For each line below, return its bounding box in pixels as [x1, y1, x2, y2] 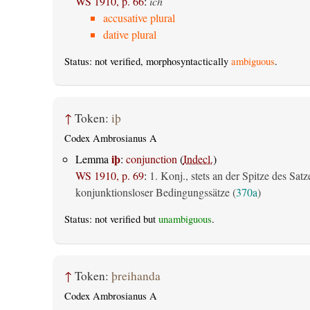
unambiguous [158, 212, 212, 226]
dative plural [102, 27, 156, 42]
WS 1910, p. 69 [75, 168, 144, 183]
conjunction [125, 152, 177, 167]
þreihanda [111, 268, 161, 284]
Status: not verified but [64, 212, 158, 226]
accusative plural [102, 10, 175, 26]
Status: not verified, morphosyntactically [64, 55, 231, 69]
